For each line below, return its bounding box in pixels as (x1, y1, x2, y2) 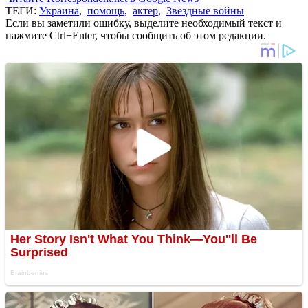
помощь (87, 4, 124, 16)
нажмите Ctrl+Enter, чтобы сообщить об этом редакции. (5, 29, 266, 41)
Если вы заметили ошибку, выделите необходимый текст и (5, 16, 282, 29)
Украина (39, 4, 79, 16)
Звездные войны (166, 4, 244, 16)
